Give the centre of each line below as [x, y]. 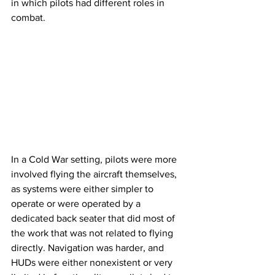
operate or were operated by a [77, 204]
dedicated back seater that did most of [94, 219]
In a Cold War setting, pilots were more [95, 160]
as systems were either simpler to [83, 189]
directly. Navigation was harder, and [89, 248]
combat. [28, 17]
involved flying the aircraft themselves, [95, 174]
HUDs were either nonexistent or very [93, 263]
